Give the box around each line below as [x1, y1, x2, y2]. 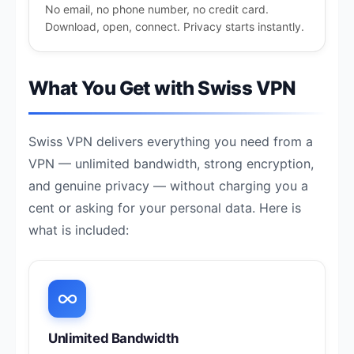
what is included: [28, 222, 129, 238]
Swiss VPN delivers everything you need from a [28, 134, 313, 149]
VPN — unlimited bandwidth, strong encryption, [28, 156, 314, 171]
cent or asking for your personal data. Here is [28, 200, 301, 216]
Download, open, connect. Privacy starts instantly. [45, 20, 304, 33]
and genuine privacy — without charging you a [28, 178, 308, 194]
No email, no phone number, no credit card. [45, 2, 269, 16]
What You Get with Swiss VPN [28, 77, 296, 100]
